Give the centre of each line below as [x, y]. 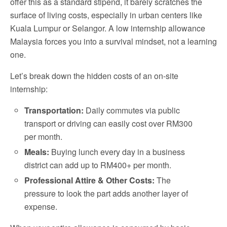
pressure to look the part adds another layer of [106, 193]
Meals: [37, 152]
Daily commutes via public [132, 110]
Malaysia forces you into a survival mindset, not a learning [113, 41]
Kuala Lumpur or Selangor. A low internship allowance [108, 28]
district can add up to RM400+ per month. [98, 165]
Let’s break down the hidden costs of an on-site [94, 75]
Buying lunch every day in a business [117, 152]
